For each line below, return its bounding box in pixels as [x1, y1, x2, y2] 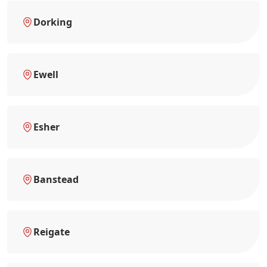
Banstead [33, 172, 79, 186]
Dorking [33, 15, 72, 29]
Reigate [33, 225, 70, 238]
